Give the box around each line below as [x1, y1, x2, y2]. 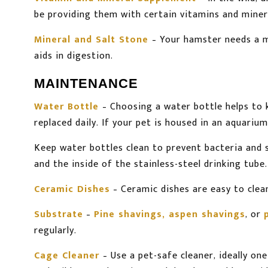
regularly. [34, 223, 77, 239]
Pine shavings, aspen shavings [94, 206, 245, 223]
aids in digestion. [34, 48, 113, 65]
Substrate [34, 206, 83, 223]
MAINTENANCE [34, 76, 138, 92]
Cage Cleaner [34, 248, 99, 264]
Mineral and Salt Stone [34, 32, 148, 48]
